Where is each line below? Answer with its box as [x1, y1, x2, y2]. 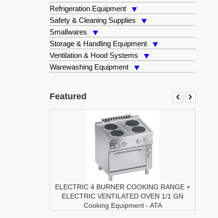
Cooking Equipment [83, 201, 144, 209]
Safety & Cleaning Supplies [50, 16, 136, 24]
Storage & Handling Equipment [50, 39, 147, 48]
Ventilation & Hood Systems [50, 51, 138, 59]
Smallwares [50, 28, 87, 36]
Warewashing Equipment [50, 63, 128, 71]
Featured [50, 91, 87, 101]
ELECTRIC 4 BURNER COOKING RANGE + [55, 183, 190, 191]
